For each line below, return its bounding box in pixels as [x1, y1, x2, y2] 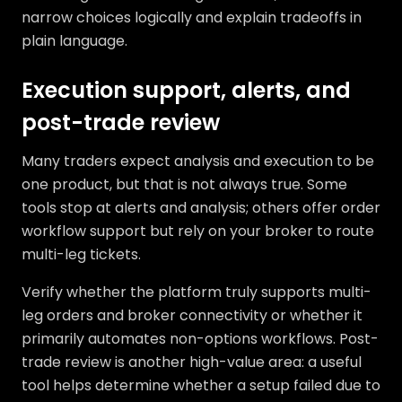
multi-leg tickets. [22, 244, 141, 265]
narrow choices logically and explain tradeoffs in [22, 7, 362, 28]
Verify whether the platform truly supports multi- [22, 282, 371, 302]
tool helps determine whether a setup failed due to [22, 375, 380, 396]
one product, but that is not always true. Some [22, 174, 347, 195]
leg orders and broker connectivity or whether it [22, 305, 363, 326]
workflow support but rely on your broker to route [22, 221, 374, 241]
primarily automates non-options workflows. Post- [22, 328, 379, 349]
